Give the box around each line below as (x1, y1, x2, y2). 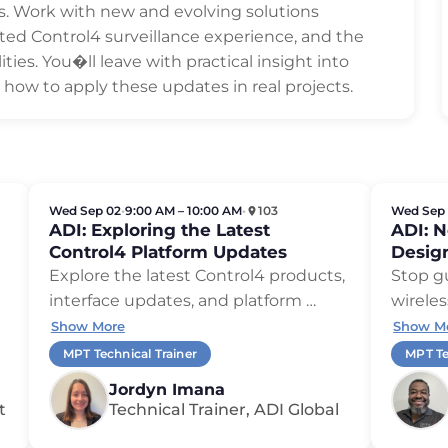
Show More (50, 318, 125, 335)
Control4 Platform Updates (48, 242, 287, 263)
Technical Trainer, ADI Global (108, 400, 339, 420)
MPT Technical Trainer (62, 346, 197, 362)
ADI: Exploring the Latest (48, 220, 270, 241)
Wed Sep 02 (48, 203, 121, 219)
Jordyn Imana (108, 380, 225, 400)
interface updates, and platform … (48, 291, 316, 311)
